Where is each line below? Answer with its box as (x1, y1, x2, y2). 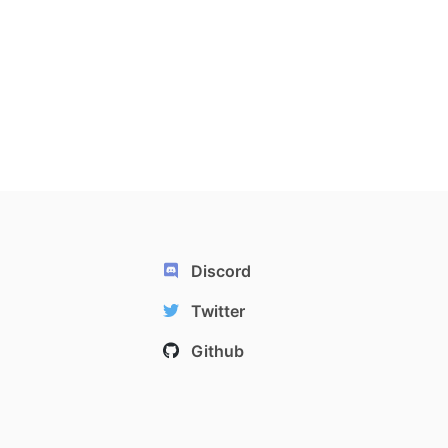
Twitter (190, 300, 245, 321)
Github (190, 340, 244, 361)
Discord (190, 260, 251, 281)
